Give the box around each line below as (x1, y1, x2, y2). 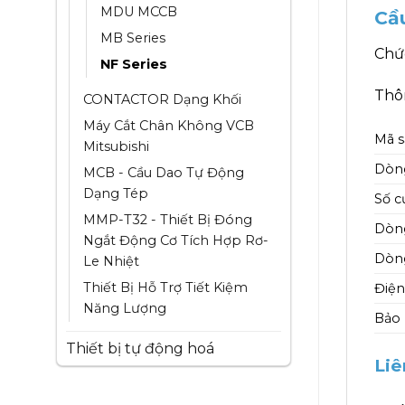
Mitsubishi (82, 137, 149, 155)
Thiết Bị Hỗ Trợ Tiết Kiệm (82, 278, 248, 296)
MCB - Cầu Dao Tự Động (82, 164, 244, 181)
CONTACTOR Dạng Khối (82, 90, 241, 108)
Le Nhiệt (82, 252, 139, 269)
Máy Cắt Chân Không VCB (82, 117, 254, 134)
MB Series (99, 29, 165, 46)
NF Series (99, 55, 167, 72)
